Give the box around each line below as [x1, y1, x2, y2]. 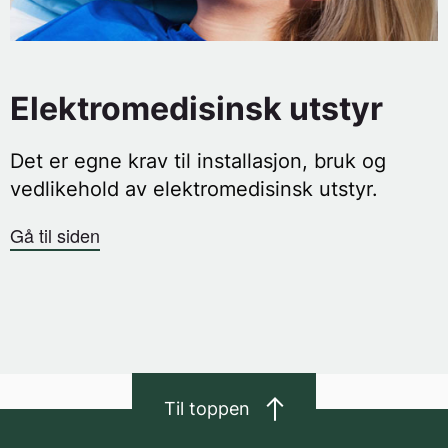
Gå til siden [10, 222, 100, 249]
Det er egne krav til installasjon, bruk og [10, 149, 386, 174]
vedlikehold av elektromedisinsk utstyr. [10, 177, 378, 202]
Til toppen [164, 398, 250, 420]
